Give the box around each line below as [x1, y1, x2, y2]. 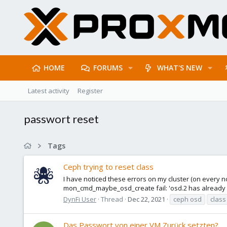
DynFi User [63, 194, 96, 204]
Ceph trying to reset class [63, 162, 154, 172]
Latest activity [28, 86, 69, 95]
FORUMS [93, 63, 123, 72]
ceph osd [173, 194, 202, 204]
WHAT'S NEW [157, 63, 203, 72]
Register [78, 86, 103, 95]
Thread [101, 194, 123, 204]
